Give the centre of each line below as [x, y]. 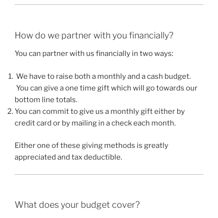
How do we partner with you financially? [94, 35]
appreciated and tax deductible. [68, 157]
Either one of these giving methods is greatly [91, 145]
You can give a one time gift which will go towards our [106, 88]
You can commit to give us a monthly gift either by [100, 111]
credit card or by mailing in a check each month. [95, 123]
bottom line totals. [46, 100]
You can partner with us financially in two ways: [94, 54]
